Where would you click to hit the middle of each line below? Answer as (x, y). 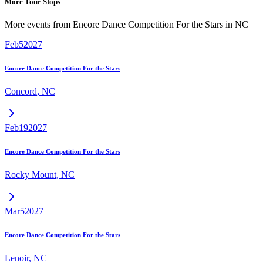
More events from (39, 25)
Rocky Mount (31, 175)
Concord (21, 92)
